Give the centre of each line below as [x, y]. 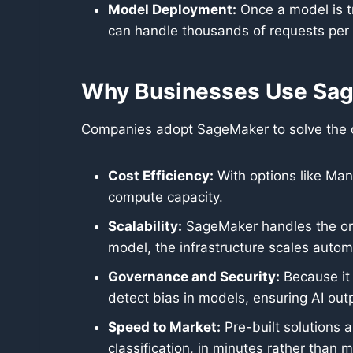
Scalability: [145, 226]
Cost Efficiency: [161, 176]
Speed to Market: [164, 327]
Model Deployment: [172, 9]
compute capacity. [165, 197]
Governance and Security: [194, 277]
